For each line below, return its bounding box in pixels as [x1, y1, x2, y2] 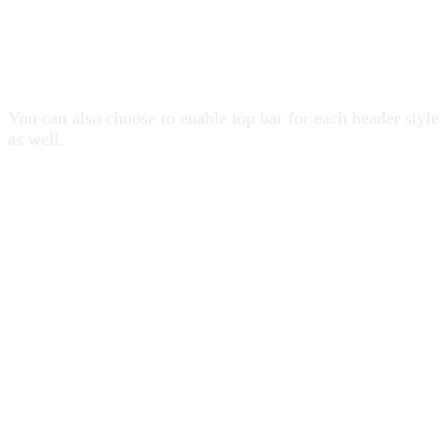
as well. [8, 128, 64, 149]
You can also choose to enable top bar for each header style [8, 107, 439, 128]
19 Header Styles [8, 48, 213, 82]
